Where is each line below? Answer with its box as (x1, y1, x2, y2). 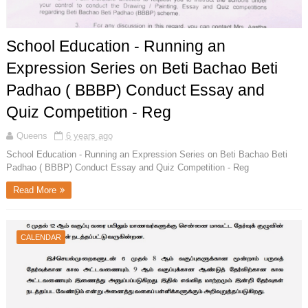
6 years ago (65, 131, 113, 142)
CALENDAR (20, 233, 61, 242)
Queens (16, 131, 47, 142)
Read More (12, 185, 56, 196)
